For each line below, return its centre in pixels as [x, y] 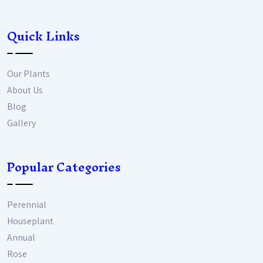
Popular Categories [64, 167]
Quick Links [43, 36]
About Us [25, 90]
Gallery [21, 123]
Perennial [27, 205]
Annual [21, 238]
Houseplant [30, 221]
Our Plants [28, 74]
